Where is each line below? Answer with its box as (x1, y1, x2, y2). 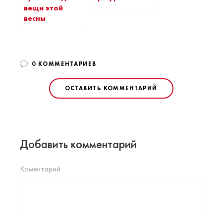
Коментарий (20, 164, 60, 174)
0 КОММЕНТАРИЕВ (31, 60, 97, 68)
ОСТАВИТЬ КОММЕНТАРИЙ (64, 84, 158, 93)
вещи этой (24, 3, 63, 13)
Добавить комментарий (20, 136, 137, 152)
